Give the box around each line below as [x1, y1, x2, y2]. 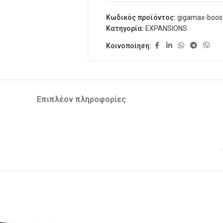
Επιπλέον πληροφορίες [36, 95, 126, 104]
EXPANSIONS [145, 24, 187, 32]
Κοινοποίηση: [106, 41, 151, 50]
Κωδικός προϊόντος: [106, 13, 177, 21]
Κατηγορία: [106, 24, 144, 32]
